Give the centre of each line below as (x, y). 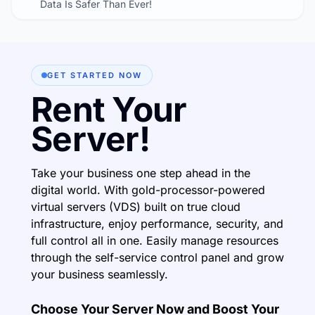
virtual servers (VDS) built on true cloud (136, 206)
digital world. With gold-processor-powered (148, 189)
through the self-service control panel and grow (157, 257)
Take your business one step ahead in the (141, 173)
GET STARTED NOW (95, 75)
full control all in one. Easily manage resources (155, 240)
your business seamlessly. (99, 274)
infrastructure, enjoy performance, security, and (157, 223)
